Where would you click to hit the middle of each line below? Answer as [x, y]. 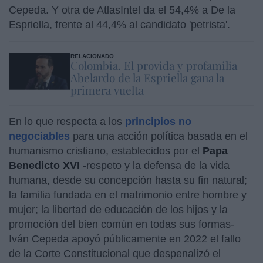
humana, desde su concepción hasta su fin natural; [128, 180]
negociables [39, 136]
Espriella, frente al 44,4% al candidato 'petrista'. [119, 24]
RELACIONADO [92, 56]
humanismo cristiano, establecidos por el [106, 151]
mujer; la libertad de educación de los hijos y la [118, 209]
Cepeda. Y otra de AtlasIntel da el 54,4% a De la [122, 10]
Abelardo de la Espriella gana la [147, 77]
